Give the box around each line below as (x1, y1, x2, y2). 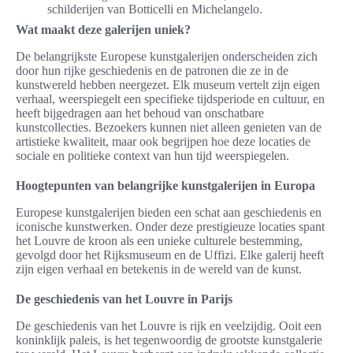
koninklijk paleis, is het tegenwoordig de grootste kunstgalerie (16, 333, 322, 347)
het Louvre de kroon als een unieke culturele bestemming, (16, 234, 303, 248)
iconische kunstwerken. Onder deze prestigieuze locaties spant (16, 220, 325, 234)
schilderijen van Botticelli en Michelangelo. (47, 2, 262, 17)
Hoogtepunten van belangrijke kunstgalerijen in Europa (16, 179, 315, 193)
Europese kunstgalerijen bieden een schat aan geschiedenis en (16, 206, 321, 220)
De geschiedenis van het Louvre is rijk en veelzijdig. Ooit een (16, 319, 321, 333)
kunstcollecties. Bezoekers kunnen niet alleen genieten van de (16, 121, 321, 135)
